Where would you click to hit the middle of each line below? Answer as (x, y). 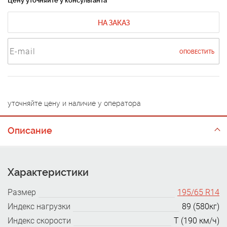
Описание (30, 130)
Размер (22, 192)
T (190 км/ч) (197, 221)
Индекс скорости (39, 221)
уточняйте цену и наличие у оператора (74, 103)
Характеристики (48, 172)
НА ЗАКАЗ (113, 23)
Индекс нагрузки (39, 206)
